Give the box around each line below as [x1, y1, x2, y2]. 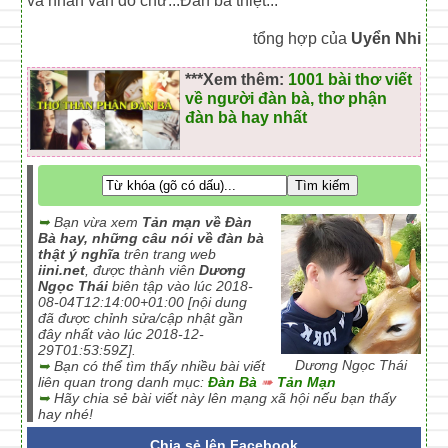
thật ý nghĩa [38, 246, 121, 262]
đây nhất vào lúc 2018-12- [38, 326, 205, 342]
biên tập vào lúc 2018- [108, 278, 254, 294]
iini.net [38, 262, 86, 278]
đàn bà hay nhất [185, 108, 308, 126]
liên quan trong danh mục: [38, 374, 209, 390]
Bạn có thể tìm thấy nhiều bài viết [50, 358, 266, 374]
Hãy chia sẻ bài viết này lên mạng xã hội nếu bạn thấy [50, 390, 397, 406]
